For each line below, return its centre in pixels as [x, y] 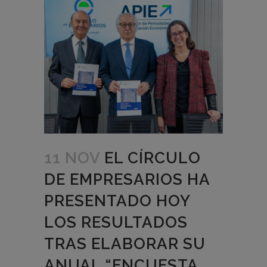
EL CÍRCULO [153, 158]
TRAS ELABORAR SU [125, 243]
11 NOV [72, 158]
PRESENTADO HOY [117, 201]
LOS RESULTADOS [116, 222]
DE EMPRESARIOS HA [127, 179]
